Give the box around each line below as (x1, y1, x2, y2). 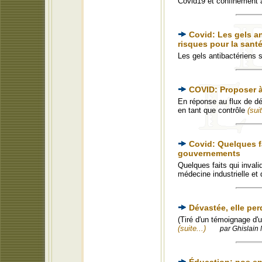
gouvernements (178, 149, 240, 158)
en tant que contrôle (178, 106, 247, 115)
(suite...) (178, 224, 206, 233)
